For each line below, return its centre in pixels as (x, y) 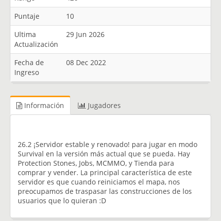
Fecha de (29, 62)
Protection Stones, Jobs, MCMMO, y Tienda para (96, 163)
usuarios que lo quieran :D (62, 200)
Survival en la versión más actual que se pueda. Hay (104, 153)
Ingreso (27, 72)
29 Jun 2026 (85, 34)
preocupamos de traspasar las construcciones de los (105, 191)
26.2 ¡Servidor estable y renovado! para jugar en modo (108, 144)
